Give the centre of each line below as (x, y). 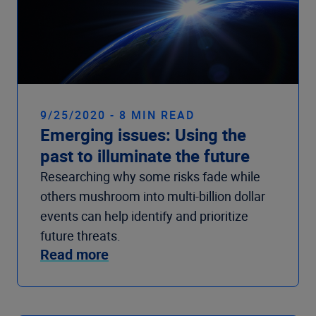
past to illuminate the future (145, 156)
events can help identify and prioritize (144, 215)
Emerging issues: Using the (143, 134)
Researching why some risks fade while (150, 176)
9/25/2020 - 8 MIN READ (117, 115)
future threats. (80, 235)
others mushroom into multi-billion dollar (153, 196)
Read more (74, 254)
